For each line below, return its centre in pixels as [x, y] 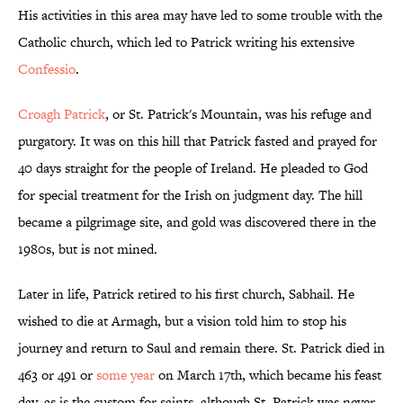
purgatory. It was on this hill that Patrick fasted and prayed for [197, 141]
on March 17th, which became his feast [268, 375]
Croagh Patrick [62, 114]
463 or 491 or [57, 375]
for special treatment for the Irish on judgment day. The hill [190, 195]
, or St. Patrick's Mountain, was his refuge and [238, 114]
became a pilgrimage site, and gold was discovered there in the [197, 222]
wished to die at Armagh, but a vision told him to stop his [182, 321]
